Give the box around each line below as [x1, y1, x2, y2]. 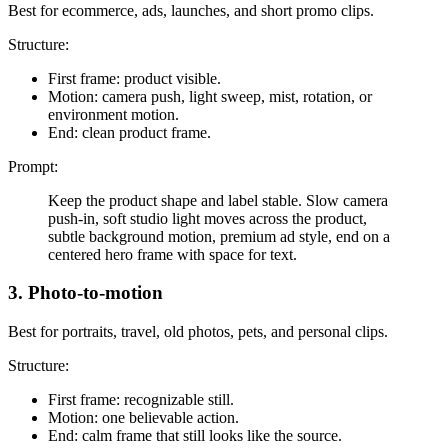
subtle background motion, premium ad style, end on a [48, 227, 390, 245]
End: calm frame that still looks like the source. [48, 427, 342, 445]
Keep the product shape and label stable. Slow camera [48, 191, 388, 209]
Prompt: [8, 157, 58, 175]
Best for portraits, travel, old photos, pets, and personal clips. [8, 323, 388, 341]
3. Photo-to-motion [8, 282, 163, 304]
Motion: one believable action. [48, 409, 239, 427]
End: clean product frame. [48, 123, 211, 141]
